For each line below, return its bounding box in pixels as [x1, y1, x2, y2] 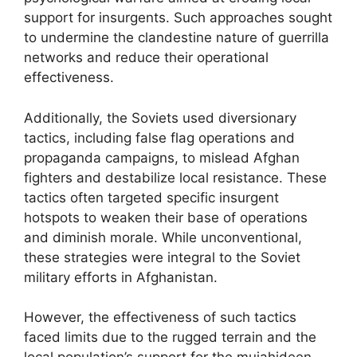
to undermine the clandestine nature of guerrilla [24, 29, 329, 45]
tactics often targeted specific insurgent [24, 189, 279, 206]
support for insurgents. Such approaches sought [24, 10, 332, 25]
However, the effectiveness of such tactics [24, 309, 296, 325]
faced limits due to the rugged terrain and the [24, 329, 316, 345]
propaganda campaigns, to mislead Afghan [24, 149, 300, 166]
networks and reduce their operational [24, 49, 269, 65]
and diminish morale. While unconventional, [24, 229, 302, 245]
